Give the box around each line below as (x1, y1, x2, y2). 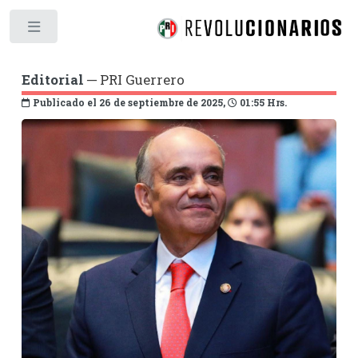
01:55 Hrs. (237, 95, 287, 109)
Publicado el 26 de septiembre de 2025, (30, 95, 228, 109)
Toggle (70, 23, 101, 37)
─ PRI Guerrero (83, 70, 185, 89)
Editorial (21, 70, 84, 89)
